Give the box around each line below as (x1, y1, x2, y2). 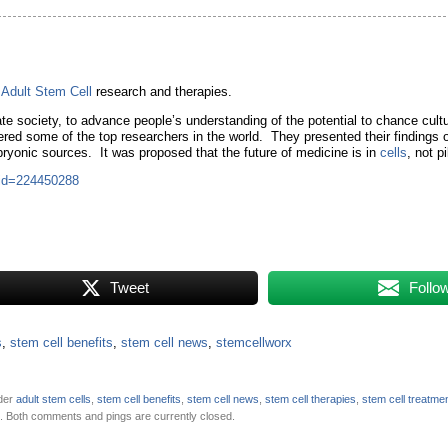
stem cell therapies (265, 392, 356, 405)
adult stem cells (16, 392, 91, 405)
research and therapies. (92, 85, 232, 100)
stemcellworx (216, 335, 292, 350)
